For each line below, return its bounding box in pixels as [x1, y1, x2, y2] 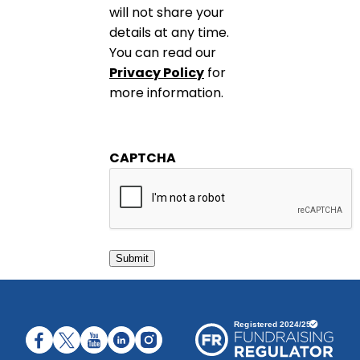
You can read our [109, 43, 216, 63]
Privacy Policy [109, 63, 204, 83]
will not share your [109, 3, 224, 22]
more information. [109, 84, 223, 103]
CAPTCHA [109, 149, 176, 168]
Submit [116, 252, 149, 265]
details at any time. [109, 23, 229, 43]
